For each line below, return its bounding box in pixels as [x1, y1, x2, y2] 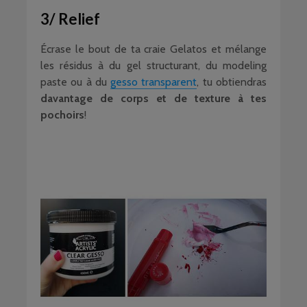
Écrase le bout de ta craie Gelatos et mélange [40, 42, 267, 56]
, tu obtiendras [197, 75, 267, 88]
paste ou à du [40, 75, 111, 88]
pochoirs [40, 108, 84, 121]
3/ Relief [40, 10, 100, 28]
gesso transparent [110, 75, 197, 88]
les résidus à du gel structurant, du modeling [40, 59, 267, 72]
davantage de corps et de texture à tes [40, 92, 267, 105]
